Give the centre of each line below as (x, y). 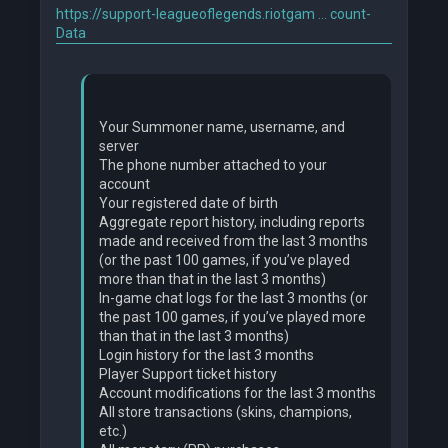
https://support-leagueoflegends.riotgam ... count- (213, 14)
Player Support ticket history (188, 374)
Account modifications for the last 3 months (237, 393)
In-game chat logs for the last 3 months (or (233, 298)
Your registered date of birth (188, 203)
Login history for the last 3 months (206, 355)
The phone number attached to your (213, 165)
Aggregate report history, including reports (232, 222)
